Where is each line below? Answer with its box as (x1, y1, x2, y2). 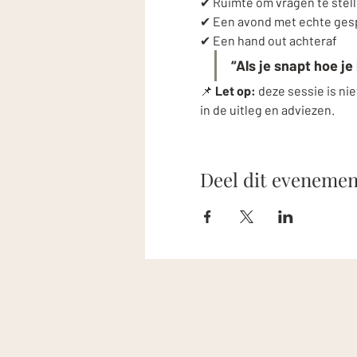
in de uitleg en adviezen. (199, 102, 335, 118)
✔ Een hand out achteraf (199, 33, 337, 49)
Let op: (214, 83, 256, 99)
